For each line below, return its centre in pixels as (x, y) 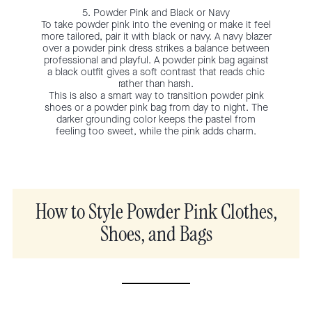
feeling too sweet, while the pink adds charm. (156, 131)
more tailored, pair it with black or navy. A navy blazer (156, 36)
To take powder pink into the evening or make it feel (156, 24)
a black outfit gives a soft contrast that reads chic (156, 72)
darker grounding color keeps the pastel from (156, 119)
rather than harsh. (156, 84)
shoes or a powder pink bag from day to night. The (156, 107)
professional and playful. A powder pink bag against (156, 60)
